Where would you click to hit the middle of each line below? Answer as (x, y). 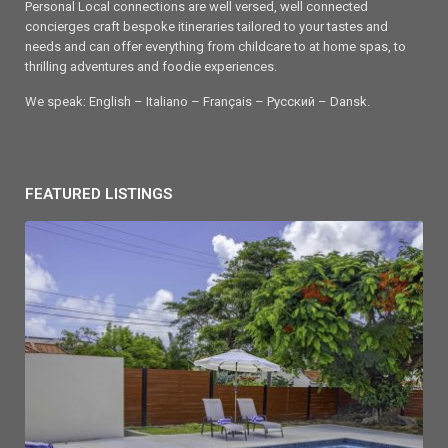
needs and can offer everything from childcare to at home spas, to (215, 46)
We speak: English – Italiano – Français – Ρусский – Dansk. (197, 101)
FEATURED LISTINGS (98, 193)
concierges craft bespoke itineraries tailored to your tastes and (206, 26)
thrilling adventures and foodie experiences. (151, 66)
